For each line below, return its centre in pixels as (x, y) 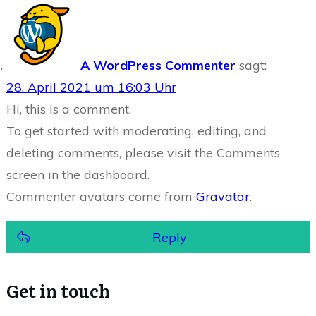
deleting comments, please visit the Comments (143, 152)
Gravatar (223, 196)
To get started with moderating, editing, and (136, 130)
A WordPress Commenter (158, 65)
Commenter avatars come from (101, 196)
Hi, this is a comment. (69, 109)
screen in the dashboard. (78, 174)
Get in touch (58, 290)
